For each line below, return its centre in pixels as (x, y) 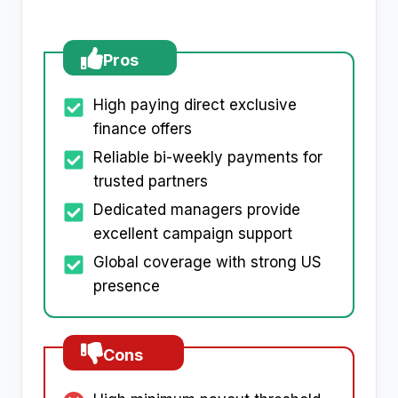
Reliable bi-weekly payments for (208, 158)
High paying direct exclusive (195, 105)
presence (127, 287)
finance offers (143, 129)
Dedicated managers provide (197, 210)
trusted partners (151, 182)
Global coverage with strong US (207, 263)
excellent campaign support (193, 234)
